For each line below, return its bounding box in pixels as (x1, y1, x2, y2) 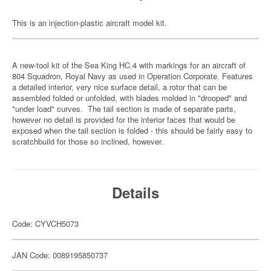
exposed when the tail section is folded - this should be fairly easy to (12, 125, 252, 136)
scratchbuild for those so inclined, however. (12, 135, 163, 147)
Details (112, 182, 159, 203)
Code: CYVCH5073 (12, 218, 79, 229)
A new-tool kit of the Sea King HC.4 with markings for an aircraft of (12, 59, 246, 71)
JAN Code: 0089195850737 (12, 249, 108, 261)
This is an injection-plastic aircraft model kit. (12, 17, 167, 28)
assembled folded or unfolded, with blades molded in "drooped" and (12, 92, 247, 103)
